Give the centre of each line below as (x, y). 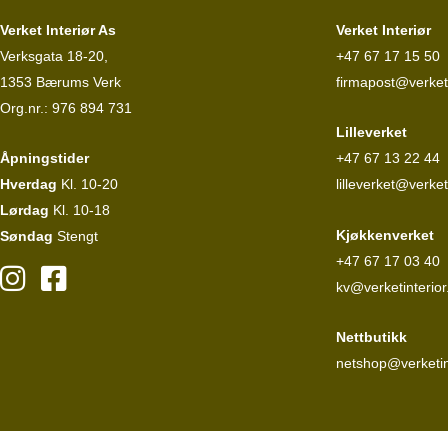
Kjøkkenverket (385, 234)
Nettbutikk (371, 337)
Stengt (75, 236)
